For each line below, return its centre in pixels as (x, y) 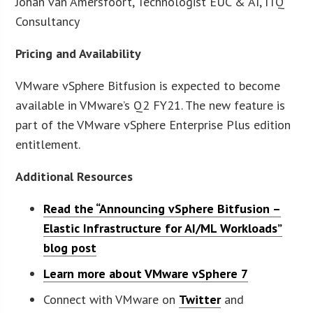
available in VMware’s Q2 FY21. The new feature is (151, 105)
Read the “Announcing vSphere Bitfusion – (162, 208)
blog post (70, 247)
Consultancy (48, 21)
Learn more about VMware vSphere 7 (146, 273)
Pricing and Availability (79, 53)
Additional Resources (74, 176)
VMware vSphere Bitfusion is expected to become (148, 85)
